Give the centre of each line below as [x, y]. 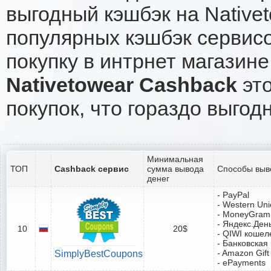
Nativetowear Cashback [122, 84]
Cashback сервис [92, 168]
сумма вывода [175, 168]
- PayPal [233, 194]
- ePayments [241, 262]
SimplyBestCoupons [99, 253]
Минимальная [175, 159]
